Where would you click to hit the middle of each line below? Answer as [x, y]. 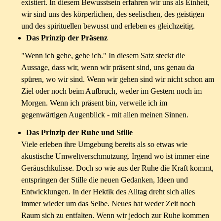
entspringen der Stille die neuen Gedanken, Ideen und [105, 180]
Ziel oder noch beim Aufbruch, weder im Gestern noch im [111, 91]
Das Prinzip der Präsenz [67, 38]
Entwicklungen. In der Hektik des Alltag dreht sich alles [108, 192]
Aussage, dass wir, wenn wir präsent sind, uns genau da [108, 67]
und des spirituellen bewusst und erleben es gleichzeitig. [108, 26]
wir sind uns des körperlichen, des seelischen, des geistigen [113, 14]
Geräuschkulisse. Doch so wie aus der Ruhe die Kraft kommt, [117, 168]
